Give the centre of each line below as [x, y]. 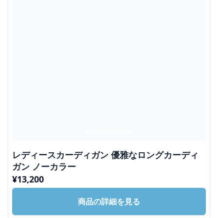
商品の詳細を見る [109, 201]
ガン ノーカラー [44, 166]
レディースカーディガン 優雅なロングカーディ [105, 154]
